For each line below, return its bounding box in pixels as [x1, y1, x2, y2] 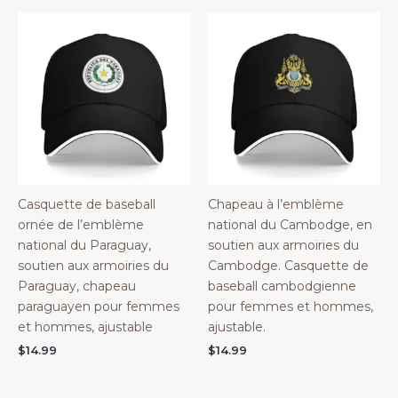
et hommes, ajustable [18, 319, 153, 335]
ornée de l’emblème [18, 217, 144, 233]
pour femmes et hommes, [208, 298, 373, 314]
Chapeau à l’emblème [208, 196, 344, 212]
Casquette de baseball [18, 196, 155, 212]
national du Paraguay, [18, 237, 151, 253]
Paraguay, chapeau [18, 278, 136, 294]
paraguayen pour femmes [18, 298, 179, 314]
